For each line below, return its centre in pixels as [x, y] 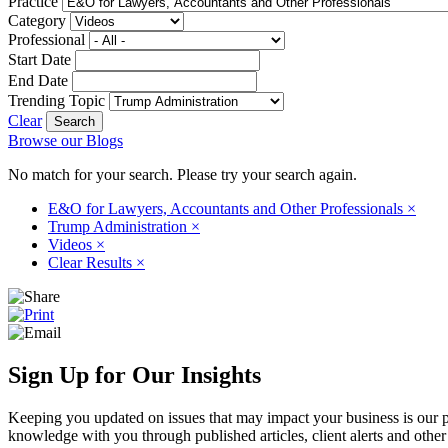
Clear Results [92, 262]
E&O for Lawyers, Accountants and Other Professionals [227, 208]
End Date [38, 80]
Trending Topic [56, 100]
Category [37, 20]
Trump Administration [119, 226]
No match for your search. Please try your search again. [182, 174]
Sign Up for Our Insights [134, 374]
